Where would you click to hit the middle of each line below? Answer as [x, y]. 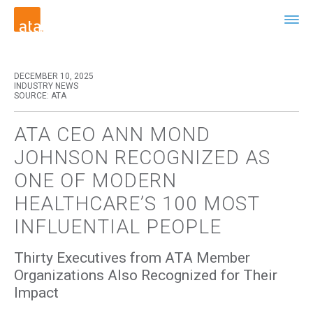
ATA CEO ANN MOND [112, 135]
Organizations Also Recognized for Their [146, 276]
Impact [37, 293]
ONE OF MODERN [96, 181]
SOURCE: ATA [41, 96]
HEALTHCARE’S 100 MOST [137, 204]
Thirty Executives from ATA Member [132, 258]
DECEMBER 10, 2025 [54, 77]
